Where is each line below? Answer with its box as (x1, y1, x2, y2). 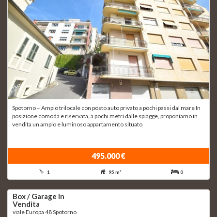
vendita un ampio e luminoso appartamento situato (12, 121, 142, 128)
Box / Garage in (13, 192, 64, 201)
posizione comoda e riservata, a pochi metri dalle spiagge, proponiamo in (12, 112, 198, 120)
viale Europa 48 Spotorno (13, 208, 77, 216)
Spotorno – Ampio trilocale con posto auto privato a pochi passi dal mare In (12, 104, 201, 112)
